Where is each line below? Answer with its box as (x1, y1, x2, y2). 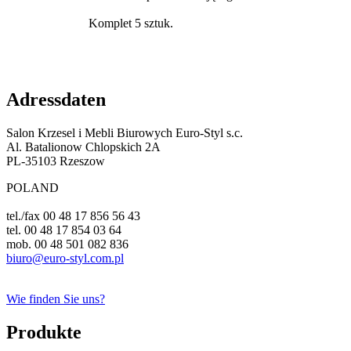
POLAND (6, 180, 59, 194)
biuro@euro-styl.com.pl (6, 251, 124, 265)
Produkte (6, 321, 81, 342)
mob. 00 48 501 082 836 (6, 237, 128, 251)
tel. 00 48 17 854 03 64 (6, 223, 121, 237)
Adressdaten (6, 89, 106, 110)
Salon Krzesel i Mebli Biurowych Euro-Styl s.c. (6, 125, 243, 139)
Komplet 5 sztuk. (89, 16, 173, 30)
